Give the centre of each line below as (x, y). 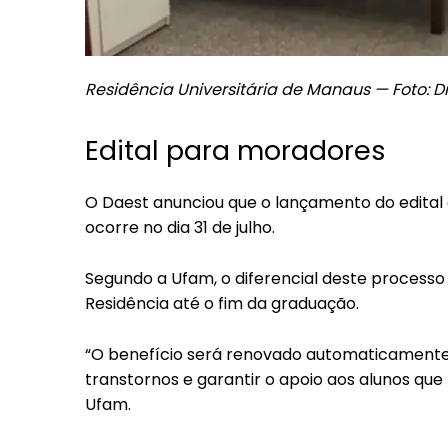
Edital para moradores (235, 150)
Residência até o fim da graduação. (222, 303)
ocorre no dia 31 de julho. (180, 227)
